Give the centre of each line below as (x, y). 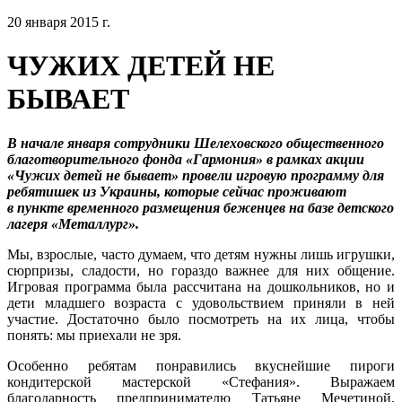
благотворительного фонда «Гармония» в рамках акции (186, 159)
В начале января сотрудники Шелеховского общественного (196, 143)
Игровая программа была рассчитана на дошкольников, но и (201, 286)
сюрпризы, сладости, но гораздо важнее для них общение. (201, 270)
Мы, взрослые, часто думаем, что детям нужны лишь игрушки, (201, 254)
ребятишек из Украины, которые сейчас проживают (177, 191)
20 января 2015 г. (59, 22)
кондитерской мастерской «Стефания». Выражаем (201, 381)
